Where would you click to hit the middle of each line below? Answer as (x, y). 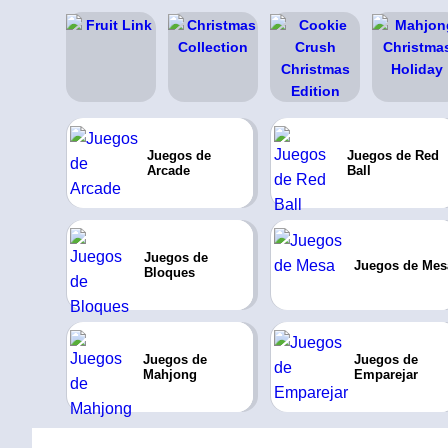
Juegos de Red (393, 155)
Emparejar (385, 374)
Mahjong (169, 374)
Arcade (168, 170)
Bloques (169, 272)
